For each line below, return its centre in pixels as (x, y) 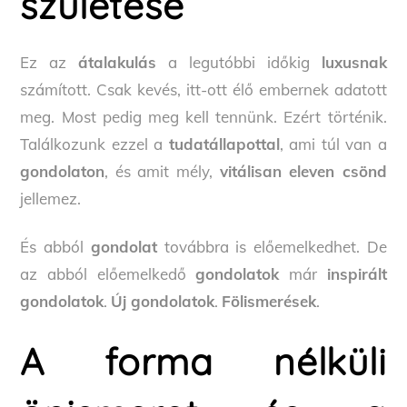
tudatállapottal (224, 144)
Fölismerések (269, 301)
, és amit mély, (162, 172)
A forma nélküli (203, 361)
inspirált (357, 273)
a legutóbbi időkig (239, 63)
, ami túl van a (333, 144)
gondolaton (63, 172)
